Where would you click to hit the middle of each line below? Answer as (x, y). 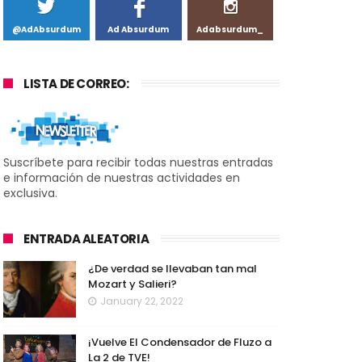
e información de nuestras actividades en (122, 178)
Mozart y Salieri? (133, 284)
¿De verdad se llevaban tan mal (173, 269)
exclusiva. (30, 194)
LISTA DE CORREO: (76, 84)
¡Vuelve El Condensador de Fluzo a (180, 343)
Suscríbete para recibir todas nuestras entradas (138, 163)
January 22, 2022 (142, 301)
